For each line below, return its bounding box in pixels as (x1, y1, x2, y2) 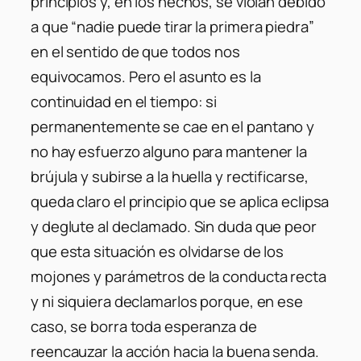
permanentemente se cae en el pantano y (31, 116, 315, 138)
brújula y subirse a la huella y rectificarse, (31, 166, 309, 188)
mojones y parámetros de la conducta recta (31, 266, 326, 288)
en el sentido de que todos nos (31, 41, 240, 63)
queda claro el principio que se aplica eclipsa (31, 191, 330, 213)
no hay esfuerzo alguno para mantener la (31, 141, 308, 163)
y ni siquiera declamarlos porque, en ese (31, 291, 303, 313)
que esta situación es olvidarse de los (31, 241, 284, 263)
